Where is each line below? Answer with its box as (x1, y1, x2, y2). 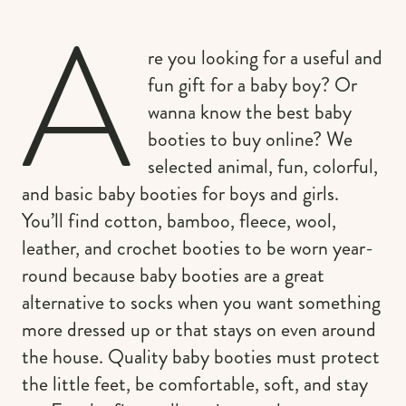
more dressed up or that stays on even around (22, 314, 376, 343)
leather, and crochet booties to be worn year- (22, 233, 373, 262)
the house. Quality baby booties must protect (22, 342, 380, 371)
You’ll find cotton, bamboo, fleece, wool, (22, 206, 336, 235)
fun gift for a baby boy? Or (148, 70, 358, 99)
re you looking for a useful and (148, 43, 383, 72)
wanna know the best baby (148, 97, 353, 126)
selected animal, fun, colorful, (148, 151, 379, 180)
